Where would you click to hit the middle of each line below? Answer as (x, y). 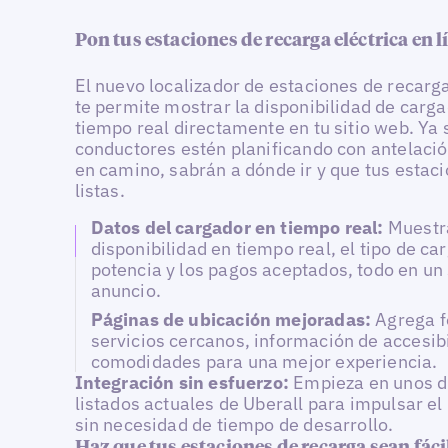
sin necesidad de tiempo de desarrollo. (234, 425)
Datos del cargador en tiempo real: (239, 227)
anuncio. (125, 290)
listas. (99, 191)
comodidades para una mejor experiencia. (264, 362)
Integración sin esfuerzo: (184, 383)
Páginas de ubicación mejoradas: (233, 320)
